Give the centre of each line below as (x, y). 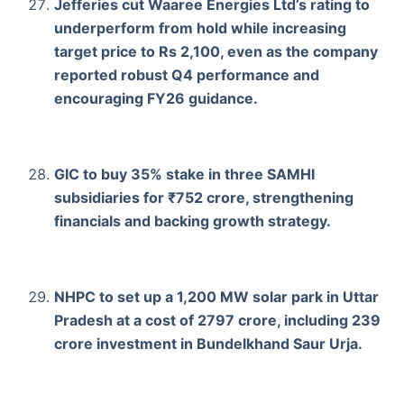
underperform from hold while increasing (200, 28)
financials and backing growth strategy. (193, 220)
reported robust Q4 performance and (187, 74)
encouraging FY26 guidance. (156, 98)
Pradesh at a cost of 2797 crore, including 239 (217, 320)
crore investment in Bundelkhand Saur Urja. (208, 343)
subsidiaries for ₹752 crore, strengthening (204, 197)
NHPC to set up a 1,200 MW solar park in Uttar (216, 296)
